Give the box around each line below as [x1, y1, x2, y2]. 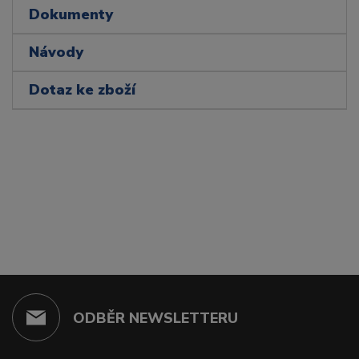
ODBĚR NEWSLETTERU [73, 308, 238, 328]
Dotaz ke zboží [29, 80, 135, 100]
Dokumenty [29, 5, 113, 25]
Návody [29, 42, 83, 63]
